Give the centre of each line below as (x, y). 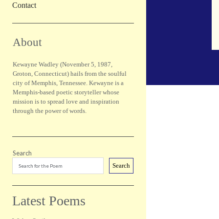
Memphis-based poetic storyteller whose (66, 92)
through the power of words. (49, 110)
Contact (24, 5)
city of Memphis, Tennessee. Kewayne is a (68, 83)
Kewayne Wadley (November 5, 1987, (62, 64)
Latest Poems (49, 201)
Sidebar (39, 32)
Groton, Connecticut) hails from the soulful (69, 73)
